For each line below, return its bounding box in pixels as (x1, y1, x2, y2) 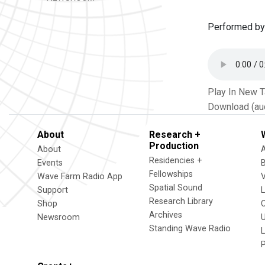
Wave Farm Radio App (37, 172, 122, 182)
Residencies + (149, 156, 202, 166)
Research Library (149, 196, 213, 206)
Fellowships (149, 169, 193, 179)
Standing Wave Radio (149, 224, 231, 234)
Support (37, 185, 68, 195)
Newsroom (37, 212, 80, 222)
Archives (149, 210, 182, 220)
